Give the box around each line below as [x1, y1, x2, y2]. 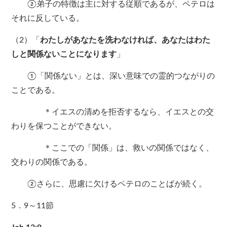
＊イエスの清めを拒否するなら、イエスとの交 [11, 108, 214, 117]
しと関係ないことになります [11, 50, 117, 59]
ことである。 [11, 86, 60, 95]
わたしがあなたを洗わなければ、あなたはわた [40, 36, 211, 45]
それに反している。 [11, 14, 85, 23]
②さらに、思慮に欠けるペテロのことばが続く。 [11, 180, 207, 188]
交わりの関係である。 [11, 158, 93, 167]
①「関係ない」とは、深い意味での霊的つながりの [11, 72, 215, 81]
